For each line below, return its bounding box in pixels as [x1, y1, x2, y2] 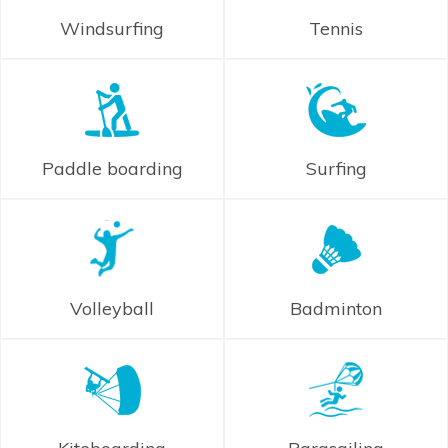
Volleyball [70, 297, 154, 321]
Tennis [309, 17, 363, 41]
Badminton [290, 297, 382, 321]
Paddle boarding [41, 157, 183, 181]
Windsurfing [60, 17, 164, 41]
